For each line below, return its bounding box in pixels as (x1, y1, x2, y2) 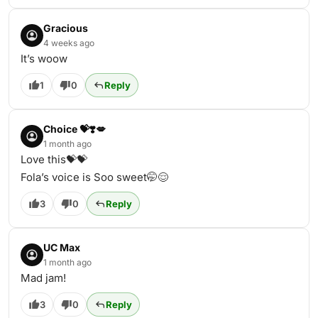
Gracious (43, 22, 88, 34)
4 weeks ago (43, 38, 94, 48)
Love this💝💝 (21, 153, 87, 166)
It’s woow (21, 52, 67, 65)
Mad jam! (21, 271, 66, 285)
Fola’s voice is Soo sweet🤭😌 (21, 170, 168, 184)
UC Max (43, 241, 80, 253)
